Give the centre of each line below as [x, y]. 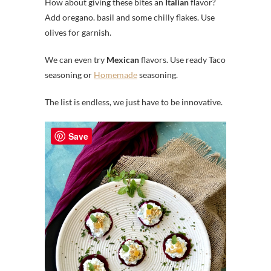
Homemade [116, 74]
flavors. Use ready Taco [182, 59]
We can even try [76, 59]
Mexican [123, 59]
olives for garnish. [78, 32]
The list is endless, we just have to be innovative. [134, 102]
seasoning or [69, 74]
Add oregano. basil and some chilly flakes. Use [130, 17]
